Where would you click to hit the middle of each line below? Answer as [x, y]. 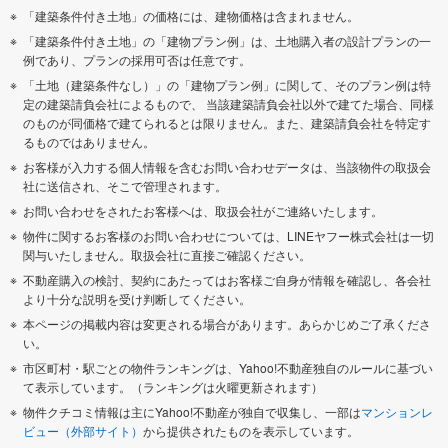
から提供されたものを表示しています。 [251, 430]
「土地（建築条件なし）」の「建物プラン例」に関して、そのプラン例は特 [227, 84]
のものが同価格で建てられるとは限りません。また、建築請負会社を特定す [227, 122]
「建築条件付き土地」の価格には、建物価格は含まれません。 [191, 15]
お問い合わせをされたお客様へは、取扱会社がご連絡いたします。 [203, 210]
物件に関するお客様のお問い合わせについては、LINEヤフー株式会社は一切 [228, 235]
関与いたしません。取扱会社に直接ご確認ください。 [167, 254]
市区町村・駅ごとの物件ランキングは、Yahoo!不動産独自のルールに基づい [228, 367]
